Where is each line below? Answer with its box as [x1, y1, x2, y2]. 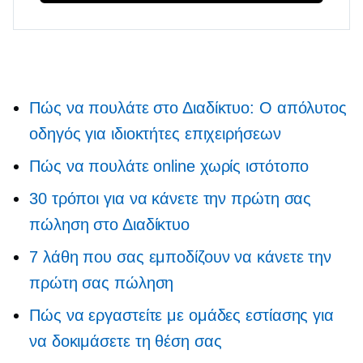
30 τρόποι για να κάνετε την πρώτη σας [29, 190, 312, 208]
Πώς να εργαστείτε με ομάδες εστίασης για [29, 306, 334, 325]
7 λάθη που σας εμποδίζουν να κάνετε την [29, 248, 332, 267]
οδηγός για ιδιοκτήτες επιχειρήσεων [29, 125, 281, 143]
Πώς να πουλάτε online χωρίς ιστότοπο [29, 157, 310, 176]
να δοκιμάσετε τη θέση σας [29, 332, 222, 351]
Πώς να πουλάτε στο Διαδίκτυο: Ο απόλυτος [29, 99, 347, 117]
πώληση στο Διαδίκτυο [29, 216, 190, 234]
